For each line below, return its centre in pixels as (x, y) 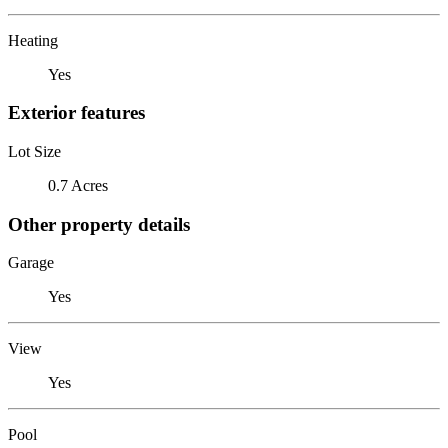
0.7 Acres (78, 185)
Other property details (99, 224)
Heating (33, 40)
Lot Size (34, 151)
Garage (31, 263)
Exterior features (76, 113)
